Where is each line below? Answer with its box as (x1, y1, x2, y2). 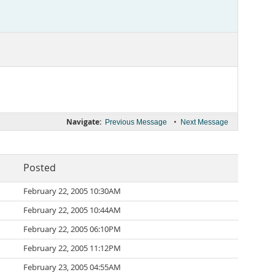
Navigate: (66, 117, 101, 127)
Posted (23, 161, 56, 174)
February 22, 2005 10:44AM (23, 205, 121, 215)
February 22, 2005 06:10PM (23, 224, 121, 234)
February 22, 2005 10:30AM (23, 186, 121, 196)
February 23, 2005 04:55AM (23, 262, 121, 273)
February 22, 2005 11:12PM (23, 243, 121, 254)
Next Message (180, 118, 228, 126)
